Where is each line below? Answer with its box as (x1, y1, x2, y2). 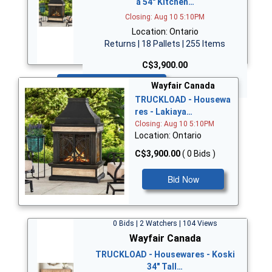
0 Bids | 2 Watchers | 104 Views (112, 219, 217, 228)
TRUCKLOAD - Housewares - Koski (95, 249, 235, 259)
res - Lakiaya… (134, 107, 192, 117)
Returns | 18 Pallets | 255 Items (104, 38, 226, 49)
